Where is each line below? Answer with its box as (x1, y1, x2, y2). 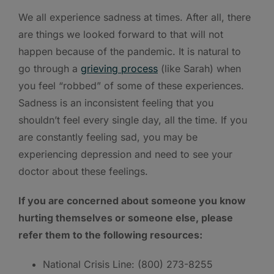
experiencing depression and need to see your (18, 147, 232, 160)
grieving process (81, 62, 158, 75)
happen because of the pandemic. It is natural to (18, 45, 241, 57)
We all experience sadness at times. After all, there (18, 10, 251, 23)
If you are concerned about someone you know (18, 194, 246, 207)
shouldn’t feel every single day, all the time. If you (18, 113, 247, 126)
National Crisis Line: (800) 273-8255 (43, 257, 213, 270)
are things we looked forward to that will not (18, 28, 223, 40)
